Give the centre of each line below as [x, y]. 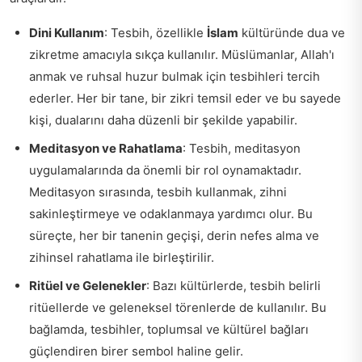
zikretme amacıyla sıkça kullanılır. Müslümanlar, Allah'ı [182, 55]
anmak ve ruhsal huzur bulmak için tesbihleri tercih [175, 76]
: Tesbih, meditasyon [242, 148]
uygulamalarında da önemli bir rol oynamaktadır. [165, 170]
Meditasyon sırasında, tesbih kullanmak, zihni [158, 192]
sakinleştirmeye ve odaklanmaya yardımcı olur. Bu [171, 214]
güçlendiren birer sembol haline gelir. [136, 351]
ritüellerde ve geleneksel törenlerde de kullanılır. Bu [178, 307]
